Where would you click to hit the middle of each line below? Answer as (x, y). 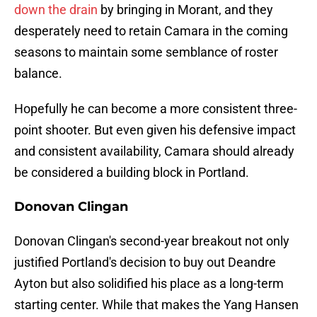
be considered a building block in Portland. (132, 173)
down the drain (56, 10)
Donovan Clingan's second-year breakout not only (152, 241)
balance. (38, 74)
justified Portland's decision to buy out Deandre (145, 263)
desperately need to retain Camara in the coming (151, 31)
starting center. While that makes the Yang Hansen (156, 305)
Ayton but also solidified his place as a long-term (149, 284)
